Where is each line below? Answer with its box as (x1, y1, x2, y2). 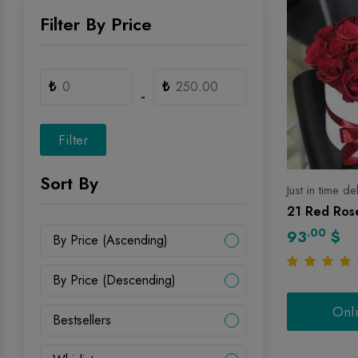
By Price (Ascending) (53, 231, 168, 249)
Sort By (40, 170, 98, 196)
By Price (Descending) (53, 271, 176, 289)
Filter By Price (40, 11, 152, 37)
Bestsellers (53, 311, 111, 329)
